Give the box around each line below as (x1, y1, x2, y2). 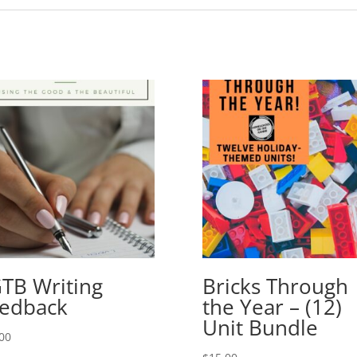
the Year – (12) (202, 292, 342, 322)
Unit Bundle (202, 313, 318, 343)
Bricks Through (202, 272, 348, 301)
